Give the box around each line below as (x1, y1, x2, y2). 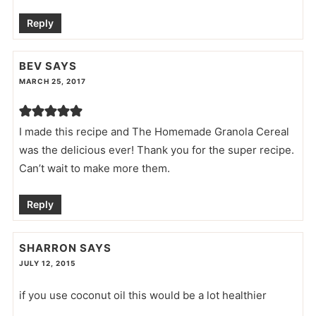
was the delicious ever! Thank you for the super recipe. (18, 143, 294, 157)
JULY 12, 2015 (18, 258, 75, 267)
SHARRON (18, 241, 77, 255)
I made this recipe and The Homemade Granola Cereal (18, 125, 289, 139)
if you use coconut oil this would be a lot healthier (18, 288, 267, 302)
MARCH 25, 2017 (18, 77, 86, 86)
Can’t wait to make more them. (18, 162, 170, 176)
